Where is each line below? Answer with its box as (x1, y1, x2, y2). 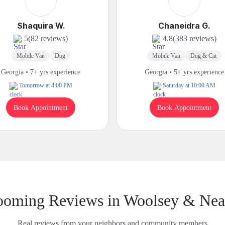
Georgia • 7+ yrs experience (1, 68, 81, 76)
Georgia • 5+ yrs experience (144, 68, 224, 76)
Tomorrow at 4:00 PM (19, 82, 72, 89)
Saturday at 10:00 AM (162, 82, 215, 89)
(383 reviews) (172, 34, 216, 43)
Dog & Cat (190, 52, 216, 60)
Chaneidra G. (158, 21, 210, 31)
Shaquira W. (17, 21, 65, 31)
